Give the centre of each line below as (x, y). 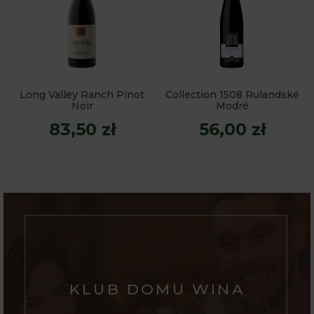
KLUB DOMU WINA (157, 289)
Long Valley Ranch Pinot (82, 94)
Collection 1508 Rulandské (232, 94)
